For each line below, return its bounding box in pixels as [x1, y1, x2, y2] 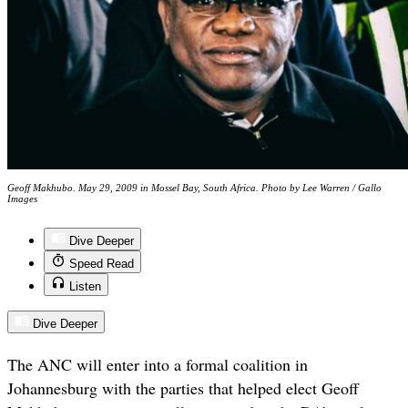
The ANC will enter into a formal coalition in [7, 352, 308, 375]
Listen [69, 280, 101, 294]
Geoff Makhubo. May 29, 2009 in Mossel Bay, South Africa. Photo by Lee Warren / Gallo [7, 182, 382, 194]
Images [7, 193, 37, 205]
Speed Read [69, 257, 134, 271]
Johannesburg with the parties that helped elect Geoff [7, 376, 359, 399]
